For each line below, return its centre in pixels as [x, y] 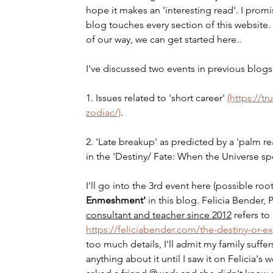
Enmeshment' [117, 200]
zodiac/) [103, 112]
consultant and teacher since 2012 [159, 215]
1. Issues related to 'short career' [157, 98]
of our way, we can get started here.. [164, 39]
